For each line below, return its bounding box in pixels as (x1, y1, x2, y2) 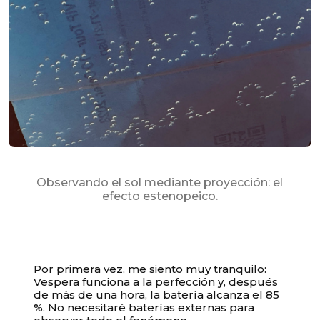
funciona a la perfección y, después (79, 275, 279, 289)
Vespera (34, 275, 80, 289)
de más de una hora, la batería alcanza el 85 (34, 288, 280, 302)
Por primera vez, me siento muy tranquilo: (34, 262, 267, 276)
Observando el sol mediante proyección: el (36, 176, 284, 190)
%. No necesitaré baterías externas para (34, 301, 255, 315)
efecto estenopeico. (101, 189, 218, 204)
